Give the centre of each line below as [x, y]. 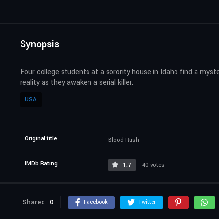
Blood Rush [124, 140]
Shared [34, 202]
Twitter [147, 202]
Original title [41, 138]
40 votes [153, 165]
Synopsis [40, 44]
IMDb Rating [41, 163]
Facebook [96, 202]
